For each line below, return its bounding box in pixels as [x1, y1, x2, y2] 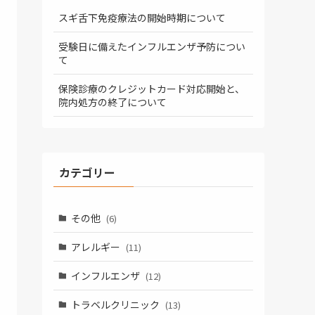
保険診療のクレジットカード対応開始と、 [58, 81, 245, 96]
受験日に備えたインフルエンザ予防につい [58, 39, 245, 53]
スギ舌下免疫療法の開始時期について [58, 10, 226, 25]
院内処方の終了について [58, 94, 167, 109]
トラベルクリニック [70, 297, 162, 311]
